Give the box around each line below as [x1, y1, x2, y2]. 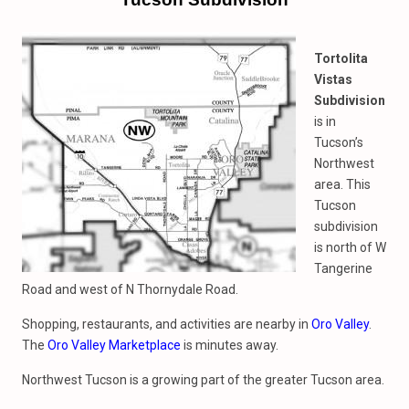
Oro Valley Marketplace [47, 338, 181, 352]
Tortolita [314, 51, 368, 66]
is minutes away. [181, 338, 278, 352]
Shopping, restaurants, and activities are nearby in [22, 317, 311, 331]
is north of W [314, 240, 386, 255]
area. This [314, 177, 371, 192]
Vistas [314, 72, 352, 87]
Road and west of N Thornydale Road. [22, 282, 238, 297]
